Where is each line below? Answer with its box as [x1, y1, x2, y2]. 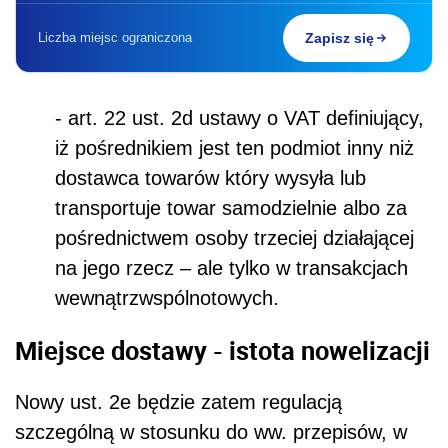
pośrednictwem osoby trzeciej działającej [55, 227, 414, 250]
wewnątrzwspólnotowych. [55, 287, 279, 310]
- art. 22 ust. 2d [55, 107, 199, 130]
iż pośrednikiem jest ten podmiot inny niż [55, 137, 414, 160]
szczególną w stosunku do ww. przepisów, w [15, 421, 407, 444]
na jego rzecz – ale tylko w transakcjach [55, 257, 408, 280]
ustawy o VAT [199, 107, 326, 130]
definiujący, [326, 107, 424, 130]
